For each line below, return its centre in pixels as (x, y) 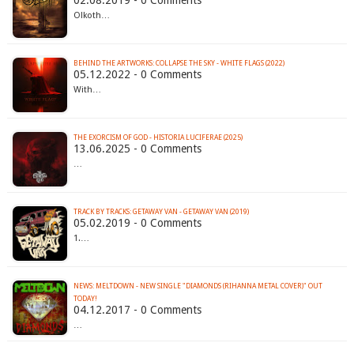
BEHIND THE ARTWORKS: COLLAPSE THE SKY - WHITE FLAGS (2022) (179, 64)
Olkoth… (91, 16)
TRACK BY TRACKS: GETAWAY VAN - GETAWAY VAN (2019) (161, 212)
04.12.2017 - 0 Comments (137, 310)
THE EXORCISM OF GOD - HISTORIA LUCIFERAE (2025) (158, 138)
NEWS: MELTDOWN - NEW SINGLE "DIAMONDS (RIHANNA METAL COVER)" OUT (198, 286)
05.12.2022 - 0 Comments (137, 75)
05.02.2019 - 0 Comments (137, 223)
